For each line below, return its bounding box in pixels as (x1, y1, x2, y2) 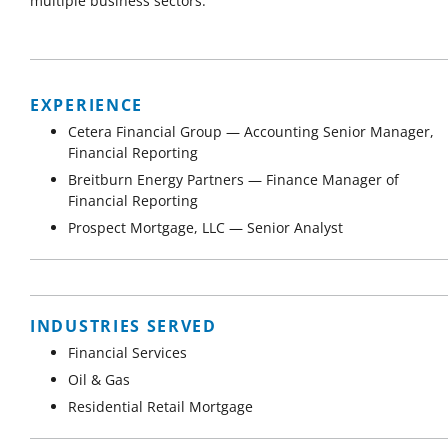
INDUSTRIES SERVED (30, 314, 217, 337)
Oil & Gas (68, 369, 131, 389)
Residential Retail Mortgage (68, 396, 254, 416)
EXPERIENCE (30, 93, 143, 116)
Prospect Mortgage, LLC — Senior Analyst (68, 217, 344, 237)
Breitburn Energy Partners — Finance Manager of (68, 169, 400, 189)
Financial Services (68, 342, 188, 362)
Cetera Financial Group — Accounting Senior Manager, (68, 121, 435, 141)
